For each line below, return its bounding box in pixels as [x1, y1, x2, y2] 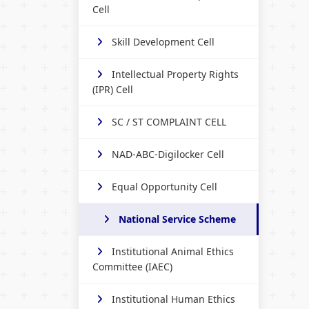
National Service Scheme [119, 212, 236, 226]
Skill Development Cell [112, 34, 215, 48]
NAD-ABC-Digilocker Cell [112, 147, 224, 161]
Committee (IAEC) [92, 259, 172, 273]
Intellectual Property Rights [112, 67, 239, 81]
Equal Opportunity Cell [112, 179, 217, 193]
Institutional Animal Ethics [112, 244, 234, 258]
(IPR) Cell [92, 82, 133, 96]
